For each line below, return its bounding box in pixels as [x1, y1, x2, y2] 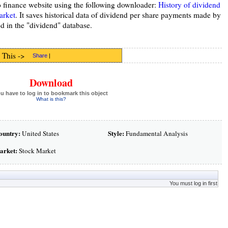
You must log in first [169, 180, 217, 186]
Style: [107, 128, 124, 138]
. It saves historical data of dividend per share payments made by [15, 10, 221, 20]
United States [20, 129, 59, 138]
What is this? [36, 96, 66, 102]
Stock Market [17, 146, 56, 155]
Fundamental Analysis [124, 129, 188, 138]
